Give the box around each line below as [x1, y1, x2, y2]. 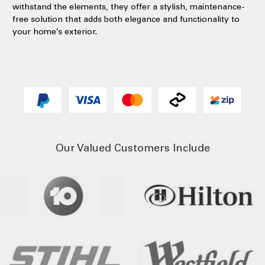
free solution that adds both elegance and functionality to [12, 14, 240, 24]
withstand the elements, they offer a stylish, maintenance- [12, 1, 245, 12]
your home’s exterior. [12, 26, 97, 37]
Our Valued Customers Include [55, 141, 210, 154]
